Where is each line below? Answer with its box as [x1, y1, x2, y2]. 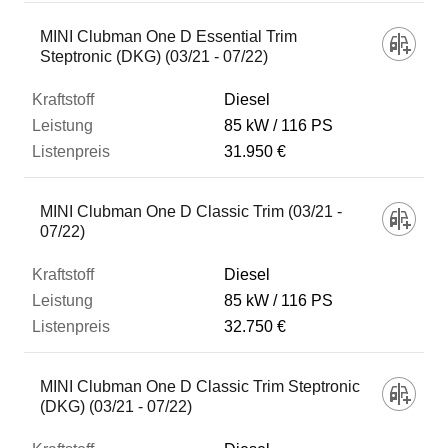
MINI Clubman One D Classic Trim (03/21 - [40, 203, 342, 220]
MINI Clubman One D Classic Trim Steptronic [40, 378, 360, 395]
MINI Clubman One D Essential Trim [40, 28, 297, 45]
